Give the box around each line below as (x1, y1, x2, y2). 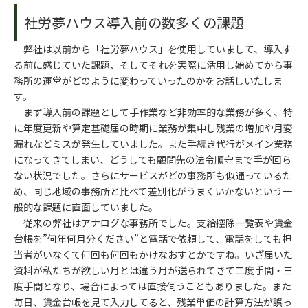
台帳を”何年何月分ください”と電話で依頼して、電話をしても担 (14, 231, 291, 245)
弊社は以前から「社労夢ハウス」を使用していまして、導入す (14, 41, 292, 56)
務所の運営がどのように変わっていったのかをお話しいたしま (14, 73, 283, 87)
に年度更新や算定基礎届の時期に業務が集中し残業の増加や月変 (14, 120, 293, 135)
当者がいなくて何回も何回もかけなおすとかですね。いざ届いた (14, 247, 293, 261)
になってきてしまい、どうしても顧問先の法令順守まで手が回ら (14, 152, 291, 166)
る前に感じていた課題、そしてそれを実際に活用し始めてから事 (14, 57, 293, 71)
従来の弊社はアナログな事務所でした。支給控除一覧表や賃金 (14, 215, 293, 230)
